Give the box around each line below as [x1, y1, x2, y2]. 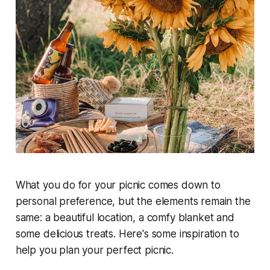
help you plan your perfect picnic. [15, 244, 174, 257]
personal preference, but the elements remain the [15, 195, 251, 208]
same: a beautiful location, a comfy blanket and [15, 212, 234, 224]
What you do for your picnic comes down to [15, 179, 221, 192]
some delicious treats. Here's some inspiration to [15, 228, 239, 240]
